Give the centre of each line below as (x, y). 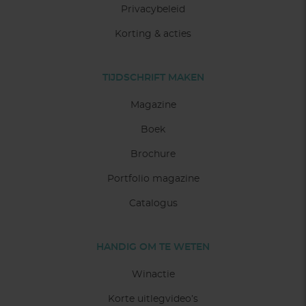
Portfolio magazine (153, 179)
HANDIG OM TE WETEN (153, 247)
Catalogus (153, 203)
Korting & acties (153, 34)
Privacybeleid (153, 9)
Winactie (153, 274)
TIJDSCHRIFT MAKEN (153, 78)
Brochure (153, 154)
